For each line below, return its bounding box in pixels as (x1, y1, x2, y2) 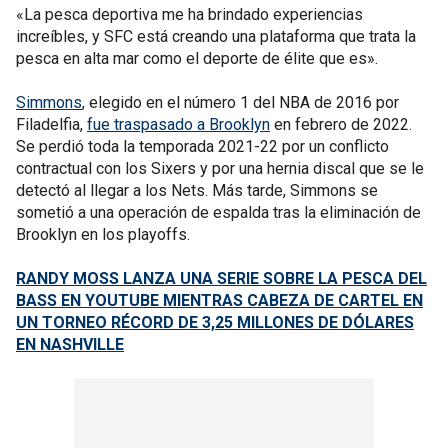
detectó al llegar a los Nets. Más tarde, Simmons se (16, 180, 378, 200)
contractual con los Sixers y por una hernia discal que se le (16, 158, 424, 178)
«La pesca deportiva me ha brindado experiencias (16, 4, 363, 24)
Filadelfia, (16, 114, 87, 134)
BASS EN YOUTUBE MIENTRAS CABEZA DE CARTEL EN (16, 290, 423, 310)
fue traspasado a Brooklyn (87, 114, 270, 134)
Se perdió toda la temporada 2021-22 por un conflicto (16, 136, 389, 156)
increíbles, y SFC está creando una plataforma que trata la (16, 26, 416, 46)
